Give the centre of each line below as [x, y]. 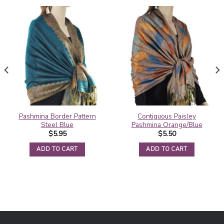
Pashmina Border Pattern [57, 116]
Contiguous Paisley [167, 116]
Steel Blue [57, 124]
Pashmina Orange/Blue [167, 124]
